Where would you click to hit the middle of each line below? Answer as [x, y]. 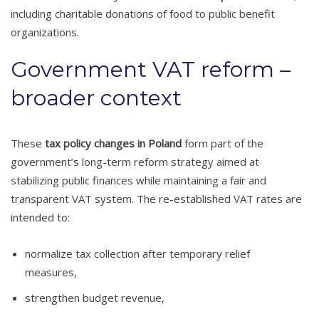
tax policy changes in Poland [113, 143]
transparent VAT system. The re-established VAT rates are [156, 198]
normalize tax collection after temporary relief [137, 253]
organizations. [45, 32]
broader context [96, 98]
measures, [51, 272]
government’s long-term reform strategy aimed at [135, 161]
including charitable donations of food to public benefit [143, 13]
